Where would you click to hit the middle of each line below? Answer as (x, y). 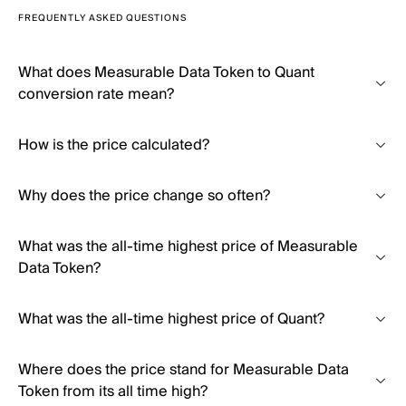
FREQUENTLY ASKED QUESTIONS (102, 18)
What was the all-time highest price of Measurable (188, 246)
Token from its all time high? (113, 391)
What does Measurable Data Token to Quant (166, 72)
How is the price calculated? (114, 145)
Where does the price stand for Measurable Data (184, 370)
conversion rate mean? (96, 94)
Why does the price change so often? (144, 196)
